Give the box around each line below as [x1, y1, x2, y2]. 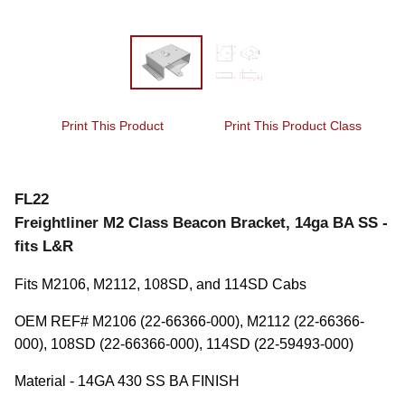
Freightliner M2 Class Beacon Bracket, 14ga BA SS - [14, 214, 388, 232]
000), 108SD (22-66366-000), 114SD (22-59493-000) [14, 336, 353, 353]
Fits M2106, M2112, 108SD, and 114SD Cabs [14, 277, 306, 293]
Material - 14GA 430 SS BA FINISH [14, 373, 240, 390]
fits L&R [14, 238, 73, 256]
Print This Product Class [224, 119, 362, 134]
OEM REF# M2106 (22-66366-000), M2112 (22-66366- [14, 314, 364, 330]
